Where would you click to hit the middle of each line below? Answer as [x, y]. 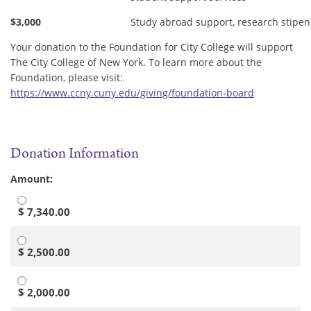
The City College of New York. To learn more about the [136, 62]
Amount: [32, 179]
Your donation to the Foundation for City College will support [152, 47]
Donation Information [75, 154]
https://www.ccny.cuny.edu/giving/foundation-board [132, 93]
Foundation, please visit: [67, 78]
